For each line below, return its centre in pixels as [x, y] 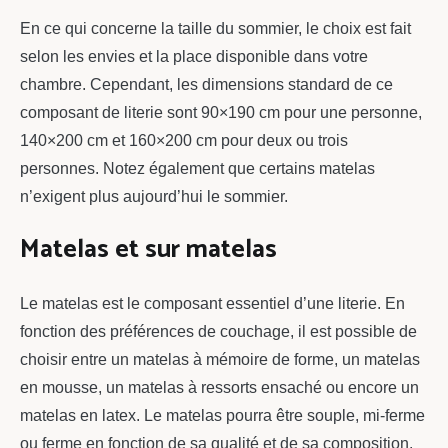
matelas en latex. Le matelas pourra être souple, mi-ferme [222, 415]
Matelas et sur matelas [148, 250]
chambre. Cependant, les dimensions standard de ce [206, 84]
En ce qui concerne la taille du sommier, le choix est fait [215, 28]
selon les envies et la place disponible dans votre [194, 56]
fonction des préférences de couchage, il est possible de [218, 331]
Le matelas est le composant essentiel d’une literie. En [212, 303]
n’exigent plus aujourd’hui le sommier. [154, 196]
